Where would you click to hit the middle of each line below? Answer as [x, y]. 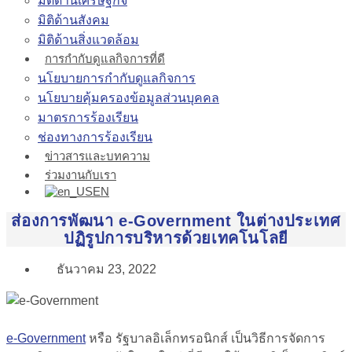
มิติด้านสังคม [73, 20]
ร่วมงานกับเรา [81, 175]
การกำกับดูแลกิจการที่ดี [105, 59]
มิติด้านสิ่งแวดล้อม [88, 40]
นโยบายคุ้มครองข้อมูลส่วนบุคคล [128, 98]
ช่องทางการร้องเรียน [95, 137]
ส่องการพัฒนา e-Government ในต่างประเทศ [176, 220]
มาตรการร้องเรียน [88, 117]
